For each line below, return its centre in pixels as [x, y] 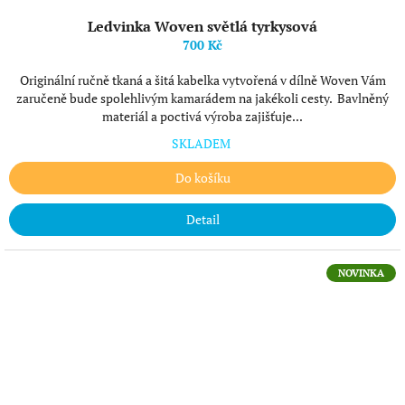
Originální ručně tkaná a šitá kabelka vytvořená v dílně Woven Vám [202, 80]
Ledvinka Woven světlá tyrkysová [202, 26]
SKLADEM [202, 143]
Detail [202, 219]
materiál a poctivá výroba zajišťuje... [202, 116]
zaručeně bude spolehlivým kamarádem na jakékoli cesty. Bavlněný [202, 98]
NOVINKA [361, 273]
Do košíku [202, 178]
